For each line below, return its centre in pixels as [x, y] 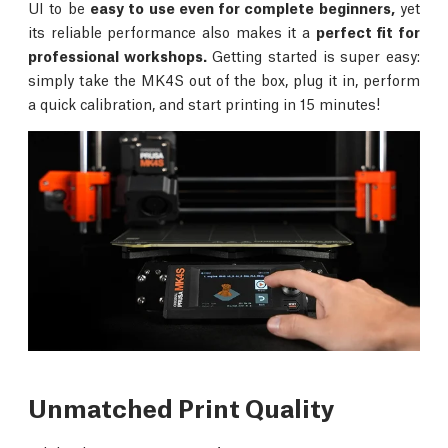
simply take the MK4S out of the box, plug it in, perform [224, 79]
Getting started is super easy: [313, 55]
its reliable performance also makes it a [172, 31]
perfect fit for [368, 31]
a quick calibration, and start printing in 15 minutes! [204, 103]
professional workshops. [117, 55]
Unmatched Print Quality [181, 407]
